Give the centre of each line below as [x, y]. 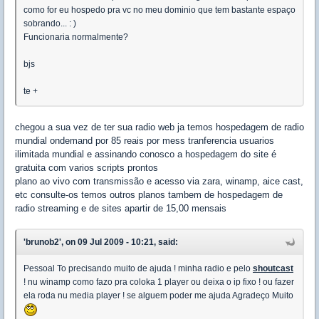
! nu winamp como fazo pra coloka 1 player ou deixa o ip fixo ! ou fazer [159, 282]
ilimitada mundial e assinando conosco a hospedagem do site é [146, 154]
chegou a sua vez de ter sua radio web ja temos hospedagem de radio [159, 127]
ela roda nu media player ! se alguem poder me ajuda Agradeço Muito [158, 295]
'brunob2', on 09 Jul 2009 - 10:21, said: [101, 242]
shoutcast [273, 268]
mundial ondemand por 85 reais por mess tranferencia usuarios [145, 140]
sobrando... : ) [50, 23]
